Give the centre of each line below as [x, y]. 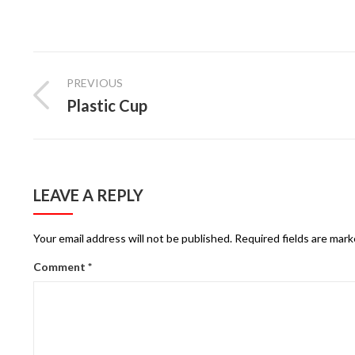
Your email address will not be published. [132, 238]
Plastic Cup [107, 105]
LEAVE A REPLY [88, 195]
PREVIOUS [94, 83]
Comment [60, 266]
